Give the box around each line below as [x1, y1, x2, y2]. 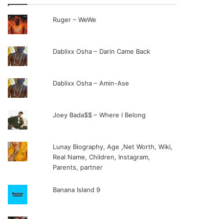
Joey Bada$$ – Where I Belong [52, 111, 146, 119]
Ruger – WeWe [52, 16, 96, 23]
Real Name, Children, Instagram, [52, 153, 150, 161]
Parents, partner [52, 163, 103, 171]
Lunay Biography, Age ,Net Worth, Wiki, [52, 143, 173, 151]
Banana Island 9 [52, 186, 100, 194]
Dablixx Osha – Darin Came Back [52, 47, 150, 55]
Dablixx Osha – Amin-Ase [52, 79, 129, 87]
